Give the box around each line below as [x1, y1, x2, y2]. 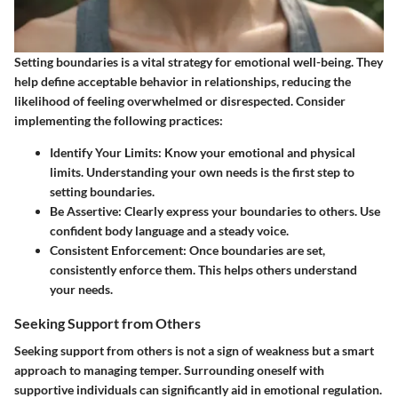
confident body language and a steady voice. [50, 223, 289, 239]
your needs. [50, 282, 113, 298]
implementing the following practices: [14, 113, 223, 129]
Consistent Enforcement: [50, 243, 187, 259]
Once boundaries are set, [187, 243, 325, 259]
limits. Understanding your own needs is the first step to [50, 164, 354, 180]
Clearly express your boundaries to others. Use [122, 203, 380, 219]
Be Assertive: [50, 203, 122, 219]
